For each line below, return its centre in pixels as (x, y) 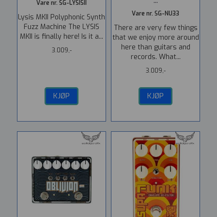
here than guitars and (155, 47)
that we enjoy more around (155, 38)
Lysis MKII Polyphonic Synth (62, 17)
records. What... (155, 57)
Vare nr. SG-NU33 (155, 14)
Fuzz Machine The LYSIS (62, 27)
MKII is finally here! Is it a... (62, 37)
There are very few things (155, 28)
